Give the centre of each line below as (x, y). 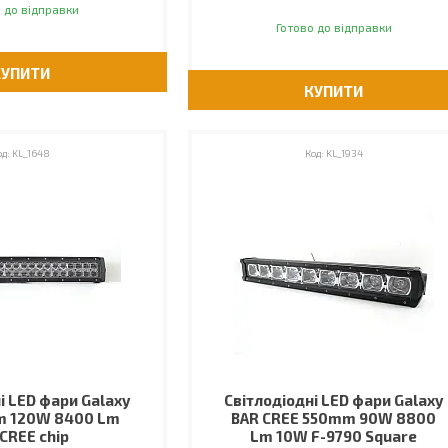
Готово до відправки (333, 27)
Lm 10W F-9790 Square (334, 436)
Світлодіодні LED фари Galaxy (334, 400)
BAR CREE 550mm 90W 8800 (334, 418)
